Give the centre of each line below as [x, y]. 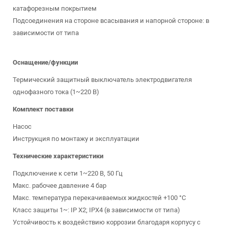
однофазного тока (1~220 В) [56, 92]
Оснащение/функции [45, 62]
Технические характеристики [58, 156]
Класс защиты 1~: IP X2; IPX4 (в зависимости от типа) [96, 210]
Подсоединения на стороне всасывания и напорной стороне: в [111, 21]
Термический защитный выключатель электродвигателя [102, 80]
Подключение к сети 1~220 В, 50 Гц [68, 173]
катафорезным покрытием [55, 8]
